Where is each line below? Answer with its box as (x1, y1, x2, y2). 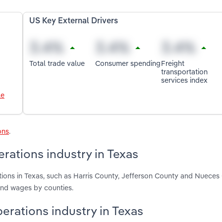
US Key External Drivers (29, 17, 118, 26)
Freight (161, 58, 184, 68)
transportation (161, 66, 208, 76)
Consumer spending (95, 58, 161, 68)
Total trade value (29, 58, 85, 68)
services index (161, 75, 208, 85)
